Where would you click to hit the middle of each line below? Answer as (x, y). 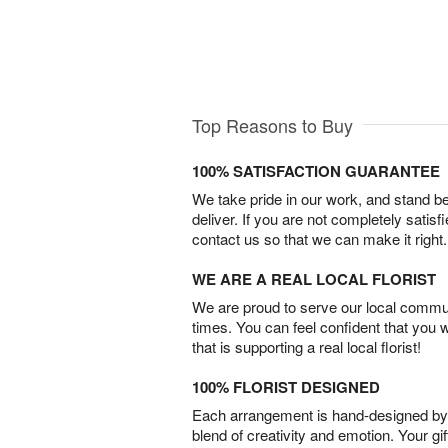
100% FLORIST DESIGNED (286, 387)
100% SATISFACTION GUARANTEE (316, 171)
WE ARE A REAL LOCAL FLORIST (314, 279)
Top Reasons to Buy (272, 125)
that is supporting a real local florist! (306, 347)
